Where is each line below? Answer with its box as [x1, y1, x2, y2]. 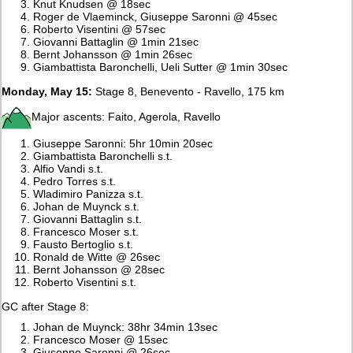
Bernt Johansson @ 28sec [33, 262, 165, 276]
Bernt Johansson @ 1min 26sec [33, 47, 193, 61]
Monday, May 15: [2, 84, 93, 98]
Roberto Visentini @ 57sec [33, 22, 166, 35]
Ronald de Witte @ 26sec [33, 250, 161, 263]
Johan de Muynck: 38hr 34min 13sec [33, 320, 218, 333]
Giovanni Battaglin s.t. [33, 212, 143, 225]
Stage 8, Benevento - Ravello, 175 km [92, 84, 285, 98]
